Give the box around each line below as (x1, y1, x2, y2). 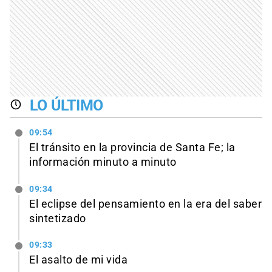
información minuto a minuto (29, 155, 177, 168)
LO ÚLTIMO (29, 97, 104, 115)
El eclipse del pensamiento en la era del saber (29, 197, 262, 210)
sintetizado (29, 212, 86, 225)
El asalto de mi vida (29, 254, 127, 267)
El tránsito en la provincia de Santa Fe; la (29, 141, 236, 154)
